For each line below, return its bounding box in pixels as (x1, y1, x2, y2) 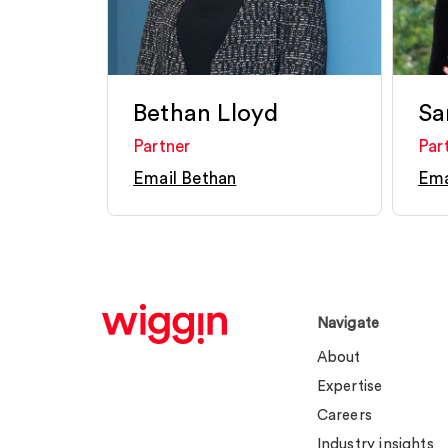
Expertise (316, 379, 383, 394)
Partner (133, 138, 191, 155)
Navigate (316, 316, 380, 331)
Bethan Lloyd (133, 102, 279, 126)
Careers (316, 408, 372, 423)
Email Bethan (133, 170, 237, 187)
